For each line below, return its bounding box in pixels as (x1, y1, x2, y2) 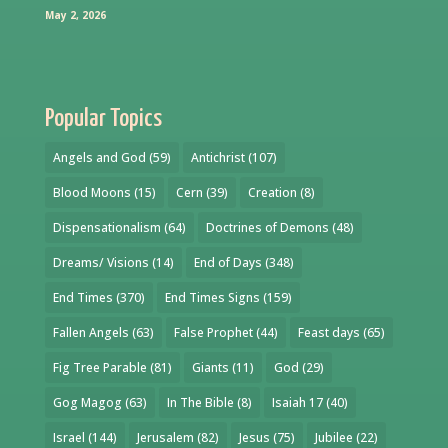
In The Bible (166, 393, 234, 411)
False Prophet (173, 323, 253, 341)
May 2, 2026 (44, 7, 106, 22)
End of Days (193, 253, 262, 271)
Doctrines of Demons (205, 218, 329, 236)
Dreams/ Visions (52, 253, 149, 271)
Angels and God (52, 148, 146, 166)
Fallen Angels (52, 323, 129, 341)
